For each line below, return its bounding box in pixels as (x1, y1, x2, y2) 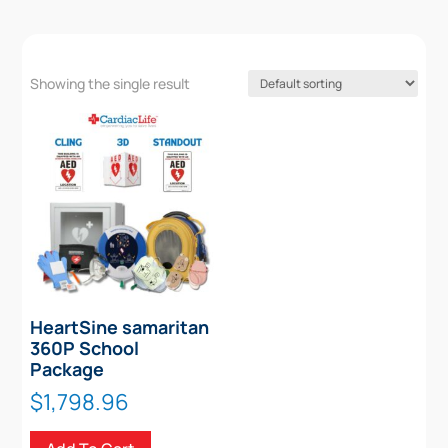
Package (30, 356, 105, 381)
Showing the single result (30, 74, 191, 94)
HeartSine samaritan (30, 314, 210, 339)
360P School (30, 335, 140, 360)
